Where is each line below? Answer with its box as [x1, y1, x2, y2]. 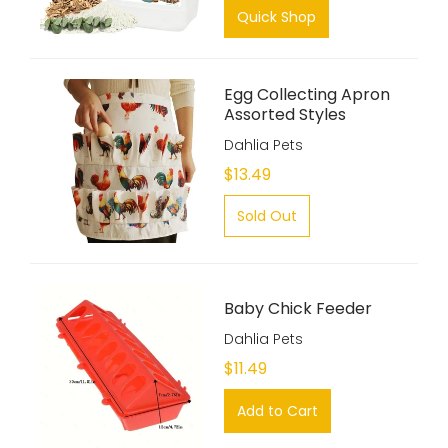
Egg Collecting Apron [224, 83, 390, 106]
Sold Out [237, 206, 297, 226]
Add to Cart [237, 401, 318, 421]
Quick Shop [237, 7, 316, 27]
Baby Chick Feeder [224, 297, 372, 320]
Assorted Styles [224, 103, 346, 126]
